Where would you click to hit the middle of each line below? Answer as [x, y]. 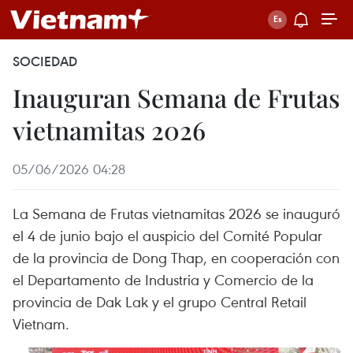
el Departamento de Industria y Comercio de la [163, 279]
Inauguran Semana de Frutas [176, 97]
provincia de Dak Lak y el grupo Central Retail [160, 301]
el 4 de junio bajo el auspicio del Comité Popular [167, 235]
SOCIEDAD [45, 61]
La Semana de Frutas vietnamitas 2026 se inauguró [176, 213]
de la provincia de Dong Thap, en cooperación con [176, 257]
